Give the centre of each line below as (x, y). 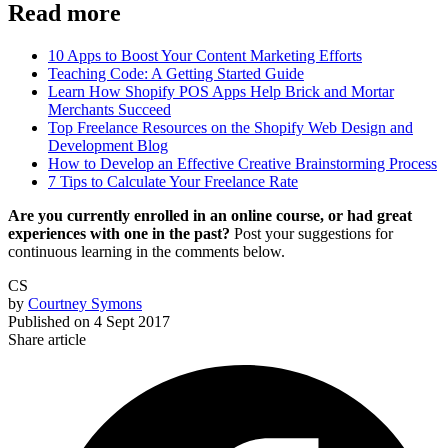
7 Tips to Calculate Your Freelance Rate (173, 181)
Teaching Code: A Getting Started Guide (176, 73)
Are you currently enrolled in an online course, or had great (210, 215)
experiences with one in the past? (119, 233)
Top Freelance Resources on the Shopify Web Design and (230, 127)
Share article (47, 339)
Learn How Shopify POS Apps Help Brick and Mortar (221, 91)
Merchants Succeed (109, 109)
